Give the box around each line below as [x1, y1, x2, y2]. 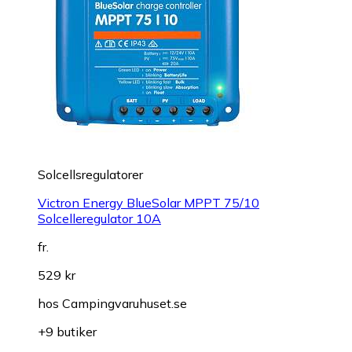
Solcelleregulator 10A [38, 211, 161, 227]
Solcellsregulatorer [38, 167, 143, 183]
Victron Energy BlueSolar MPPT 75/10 [38, 195, 259, 211]
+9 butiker [38, 324, 97, 340]
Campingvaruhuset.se [62, 295, 187, 312]
